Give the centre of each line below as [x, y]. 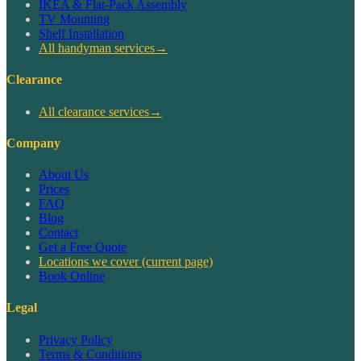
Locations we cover [89, 262]
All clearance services [94, 111]
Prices [54, 189]
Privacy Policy [76, 339]
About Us [64, 175]
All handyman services [97, 48]
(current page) [176, 262]
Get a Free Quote [83, 247]
